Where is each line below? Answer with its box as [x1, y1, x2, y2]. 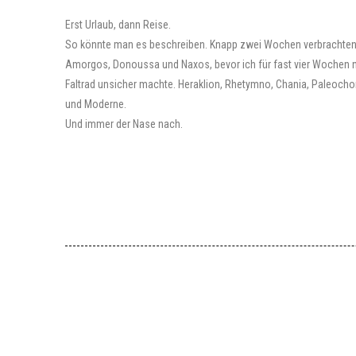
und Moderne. [65, 98, 126, 110]
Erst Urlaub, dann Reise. [65, 18, 171, 31]
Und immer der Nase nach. [65, 118, 183, 130]
